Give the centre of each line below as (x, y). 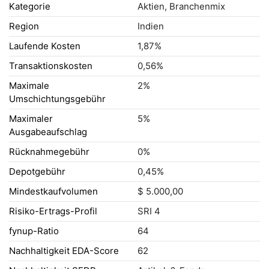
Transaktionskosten (51, 66)
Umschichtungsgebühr (57, 99)
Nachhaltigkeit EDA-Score (64, 251)
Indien (151, 26)
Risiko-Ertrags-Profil (53, 211)
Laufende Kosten (45, 46)
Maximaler (31, 119)
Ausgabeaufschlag (48, 132)
